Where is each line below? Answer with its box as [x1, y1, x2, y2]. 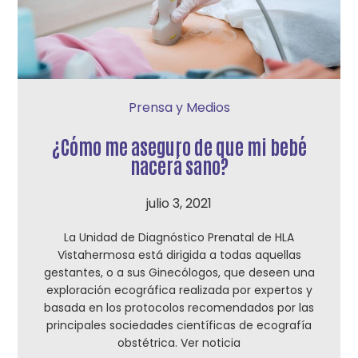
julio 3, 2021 [146, 194, 212, 213]
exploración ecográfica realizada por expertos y [46, 282, 312, 298]
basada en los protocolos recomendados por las [44, 300, 314, 316]
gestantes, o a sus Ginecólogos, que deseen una [43, 265, 315, 280]
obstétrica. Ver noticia [117, 335, 241, 351]
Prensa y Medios [128, 98, 230, 117]
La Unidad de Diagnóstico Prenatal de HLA [64, 229, 294, 245]
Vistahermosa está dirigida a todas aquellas [57, 247, 301, 263]
